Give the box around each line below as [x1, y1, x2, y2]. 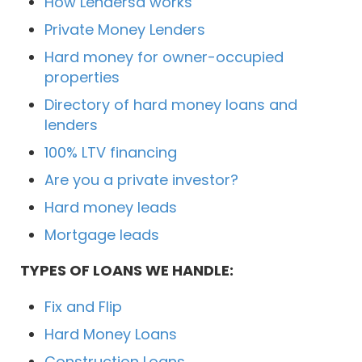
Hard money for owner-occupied [44, 47, 284, 68]
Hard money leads [44, 197, 177, 218]
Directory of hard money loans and [44, 95, 297, 116]
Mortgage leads [44, 225, 159, 246]
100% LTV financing [44, 142, 177, 163]
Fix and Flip [44, 297, 122, 318]
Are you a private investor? [44, 170, 238, 191]
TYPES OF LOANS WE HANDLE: [20, 260, 234, 281]
